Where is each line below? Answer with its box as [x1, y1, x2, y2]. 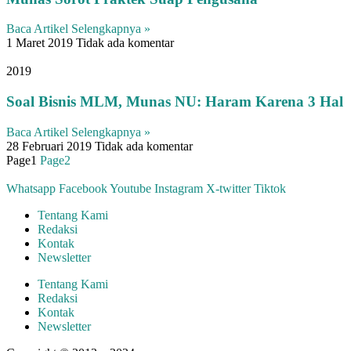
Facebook [59, 181, 107, 195]
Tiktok [254, 181, 286, 195]
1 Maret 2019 [6, 36, 76, 50]
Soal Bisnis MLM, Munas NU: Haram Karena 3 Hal [6, 93, 343, 110]
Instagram [154, 181, 203, 195]
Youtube [110, 181, 151, 195]
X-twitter [206, 181, 251, 195]
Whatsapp [6, 181, 56, 195]
